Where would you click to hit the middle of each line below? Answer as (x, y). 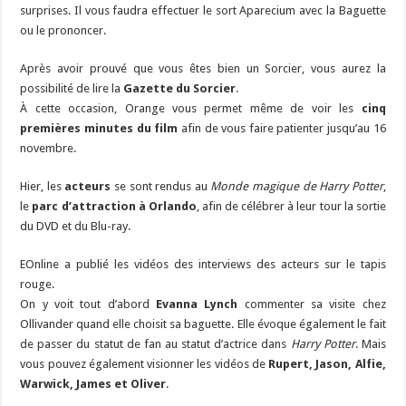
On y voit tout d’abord (88, 304)
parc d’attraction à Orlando (114, 207)
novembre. (48, 149)
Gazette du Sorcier (180, 89)
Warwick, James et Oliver (93, 384)
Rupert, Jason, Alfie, (327, 364)
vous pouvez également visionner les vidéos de (145, 364)
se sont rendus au (161, 187)
